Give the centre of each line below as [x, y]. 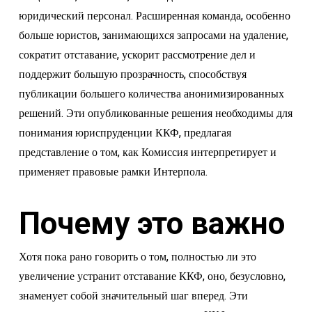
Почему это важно [151, 224]
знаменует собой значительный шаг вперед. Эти [133, 296]
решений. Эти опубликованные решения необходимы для [155, 114]
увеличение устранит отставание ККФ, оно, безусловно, [152, 276]
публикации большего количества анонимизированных [151, 94]
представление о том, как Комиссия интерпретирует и [147, 153]
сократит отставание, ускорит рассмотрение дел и [137, 55]
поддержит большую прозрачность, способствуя [132, 75]
